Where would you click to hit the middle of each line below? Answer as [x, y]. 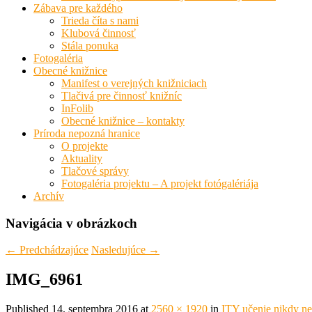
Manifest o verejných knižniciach [134, 83]
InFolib [77, 108]
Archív [49, 196]
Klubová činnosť [99, 33]
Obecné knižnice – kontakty [123, 121]
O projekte [85, 146]
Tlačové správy [95, 171]
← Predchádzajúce [47, 250]
